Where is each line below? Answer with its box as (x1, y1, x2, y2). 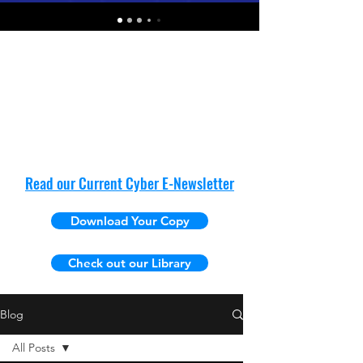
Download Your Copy (70, 213, 190, 229)
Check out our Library (68, 255, 191, 271)
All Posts (12, 340, 55, 356)
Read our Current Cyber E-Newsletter (25, 173, 234, 194)
